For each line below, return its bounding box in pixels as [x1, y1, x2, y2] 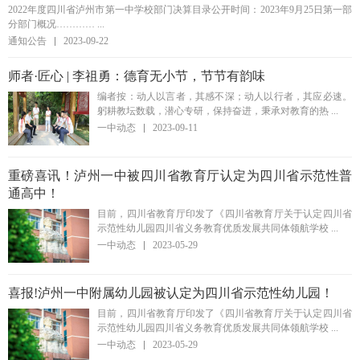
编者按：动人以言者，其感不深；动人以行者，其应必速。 [97, 91, 352, 102]
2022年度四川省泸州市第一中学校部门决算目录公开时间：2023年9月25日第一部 [8, 4, 352, 15]
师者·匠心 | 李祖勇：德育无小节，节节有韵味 [8, 69, 265, 83]
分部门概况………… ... [8, 18, 104, 30]
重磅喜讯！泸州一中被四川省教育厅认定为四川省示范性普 [8, 169, 352, 182]
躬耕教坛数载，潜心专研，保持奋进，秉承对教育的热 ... [97, 105, 338, 117]
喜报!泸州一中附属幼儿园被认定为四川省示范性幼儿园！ [8, 286, 333, 300]
